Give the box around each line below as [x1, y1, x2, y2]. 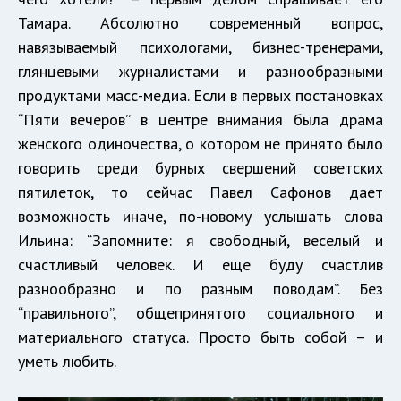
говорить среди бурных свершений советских [18, 157, 383, 178]
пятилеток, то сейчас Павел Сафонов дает [18, 181, 383, 202]
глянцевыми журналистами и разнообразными [18, 60, 383, 81]
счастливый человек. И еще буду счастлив [18, 253, 383, 275]
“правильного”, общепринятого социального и [18, 302, 383, 323]
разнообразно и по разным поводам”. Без [18, 277, 383, 299]
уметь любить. [18, 350, 116, 371]
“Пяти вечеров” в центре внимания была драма [18, 108, 383, 130]
